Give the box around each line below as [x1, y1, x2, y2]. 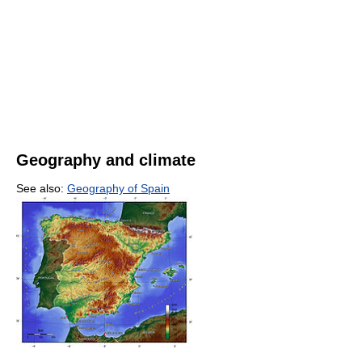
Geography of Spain [67, 181, 170, 195]
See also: [16, 181, 67, 195]
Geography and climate [16, 150, 196, 169]
